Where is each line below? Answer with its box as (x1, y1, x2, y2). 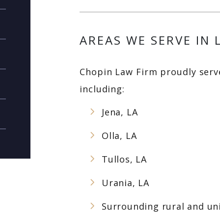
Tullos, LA (102, 153, 147, 165)
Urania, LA (102, 177, 149, 189)
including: (80, 83, 125, 95)
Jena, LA (102, 106, 138, 118)
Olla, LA (102, 130, 137, 141)
